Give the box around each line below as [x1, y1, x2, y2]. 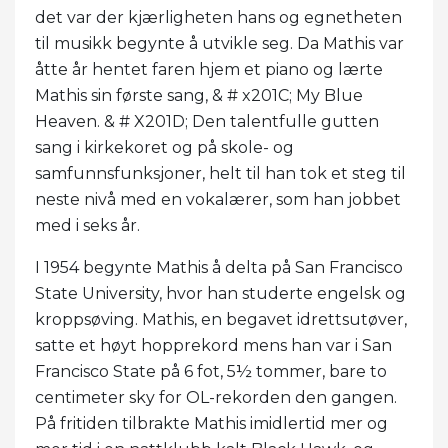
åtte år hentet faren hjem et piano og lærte [35, 59, 383, 79]
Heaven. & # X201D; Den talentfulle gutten [35, 111, 379, 131]
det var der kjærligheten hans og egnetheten [35, 7, 402, 27]
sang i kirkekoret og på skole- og [35, 137, 294, 157]
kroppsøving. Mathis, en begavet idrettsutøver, [35, 309, 407, 329]
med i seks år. [35, 215, 140, 235]
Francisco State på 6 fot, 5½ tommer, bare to [35, 361, 387, 381]
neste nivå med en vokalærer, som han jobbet [35, 189, 401, 209]
